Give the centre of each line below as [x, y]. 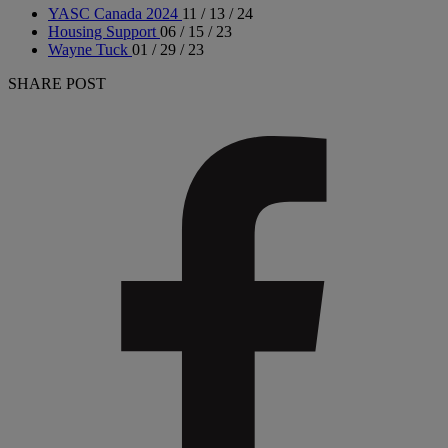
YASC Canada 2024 [113, 14]
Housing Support [102, 32]
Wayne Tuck [88, 50]
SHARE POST [57, 84]
